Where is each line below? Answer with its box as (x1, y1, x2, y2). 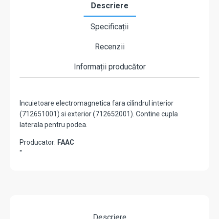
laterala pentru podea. (20, 121, 88, 129)
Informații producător (73, 62, 146, 72)
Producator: (20, 138, 57, 147)
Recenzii (94, 42, 125, 52)
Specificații (90, 22, 129, 32)
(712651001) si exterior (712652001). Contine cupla (20, 110, 178, 118)
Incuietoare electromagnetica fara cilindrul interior (20, 99, 174, 108)
